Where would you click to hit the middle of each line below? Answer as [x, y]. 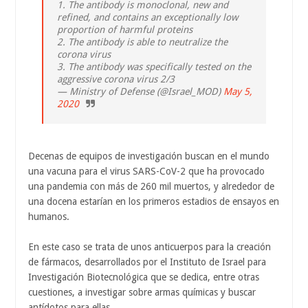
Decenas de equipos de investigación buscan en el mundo [149, 156]
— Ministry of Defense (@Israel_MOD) [140, 92]
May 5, [238, 92]
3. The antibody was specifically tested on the [154, 67]
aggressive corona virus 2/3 [116, 79]
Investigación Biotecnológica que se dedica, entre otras [144, 277]
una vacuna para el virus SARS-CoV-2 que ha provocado [146, 172]
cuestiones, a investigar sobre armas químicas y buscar [142, 293]
